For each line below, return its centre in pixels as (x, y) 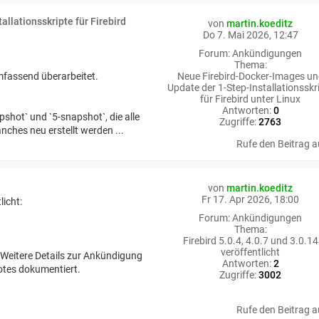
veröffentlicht (251, 252)
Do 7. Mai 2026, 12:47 (250, 35)
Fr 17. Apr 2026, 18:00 (251, 199)
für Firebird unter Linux (251, 99)
